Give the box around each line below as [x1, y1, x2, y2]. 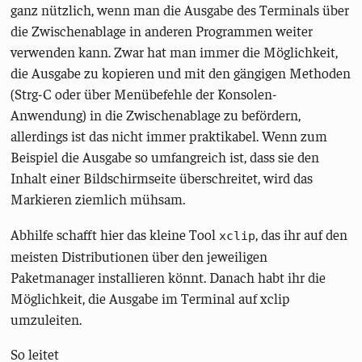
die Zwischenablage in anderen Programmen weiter [11, 22, 314, 40]
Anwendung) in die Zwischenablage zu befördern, [11, 106, 301, 124]
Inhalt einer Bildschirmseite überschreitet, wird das [11, 169, 314, 187]
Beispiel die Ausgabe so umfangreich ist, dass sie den [11, 148, 320, 166]
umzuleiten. [11, 309, 82, 328]
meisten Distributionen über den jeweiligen [11, 246, 268, 265]
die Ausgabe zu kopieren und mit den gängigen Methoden [11, 64, 351, 82]
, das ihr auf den [255, 225, 348, 243]
